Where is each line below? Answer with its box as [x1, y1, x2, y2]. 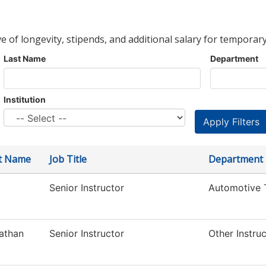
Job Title [49, 153, 87, 166]
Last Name [4, 53, 46, 64]
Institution [4, 94, 46, 105]
